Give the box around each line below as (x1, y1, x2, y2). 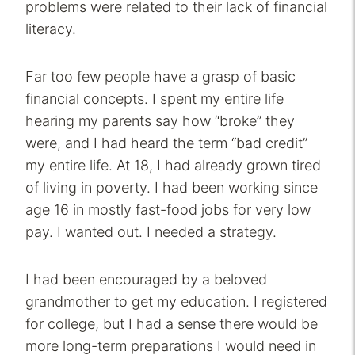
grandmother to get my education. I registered (25, 293, 327, 311)
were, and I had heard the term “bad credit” (25, 135, 307, 152)
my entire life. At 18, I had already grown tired (25, 157, 321, 174)
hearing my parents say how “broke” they (25, 113, 295, 130)
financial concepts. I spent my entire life (25, 90, 284, 108)
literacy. (25, 21, 76, 38)
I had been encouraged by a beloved (25, 271, 267, 288)
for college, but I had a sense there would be (25, 315, 318, 333)
